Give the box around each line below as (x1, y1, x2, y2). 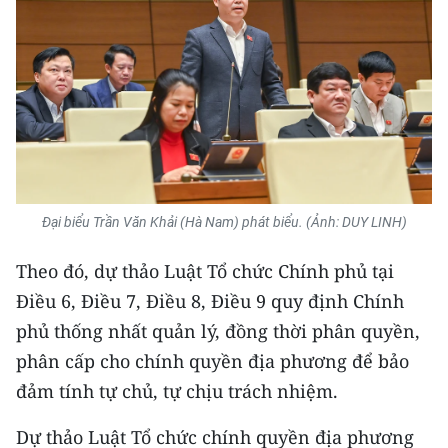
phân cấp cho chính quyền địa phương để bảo (16, 349, 409, 374)
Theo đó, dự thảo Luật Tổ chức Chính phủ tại (16, 259, 394, 284)
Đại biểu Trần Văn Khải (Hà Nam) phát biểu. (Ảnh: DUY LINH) (41, 214, 407, 231)
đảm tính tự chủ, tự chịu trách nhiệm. (16, 379, 338, 404)
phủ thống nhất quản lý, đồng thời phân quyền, (16, 319, 420, 344)
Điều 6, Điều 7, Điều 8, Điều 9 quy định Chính (16, 289, 404, 314)
